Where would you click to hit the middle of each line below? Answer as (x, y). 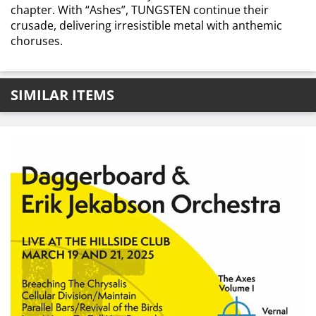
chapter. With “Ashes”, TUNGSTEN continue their (140, 10)
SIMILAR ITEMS (62, 95)
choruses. (37, 41)
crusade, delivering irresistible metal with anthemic (146, 25)
